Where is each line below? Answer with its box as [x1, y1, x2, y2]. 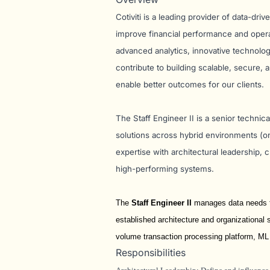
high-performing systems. [116, 164, 214, 174]
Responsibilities [116, 246, 186, 259]
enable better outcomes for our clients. [116, 80, 264, 89]
